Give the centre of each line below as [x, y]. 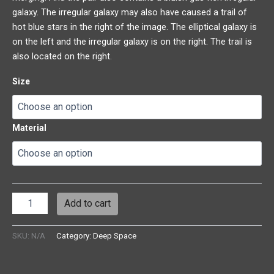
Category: [75, 236]
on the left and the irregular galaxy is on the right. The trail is [132, 41]
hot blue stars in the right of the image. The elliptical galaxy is [135, 27]
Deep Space [115, 236]
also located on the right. [62, 56]
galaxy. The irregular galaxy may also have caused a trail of [130, 12]
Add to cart [87, 204]
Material [29, 128]
